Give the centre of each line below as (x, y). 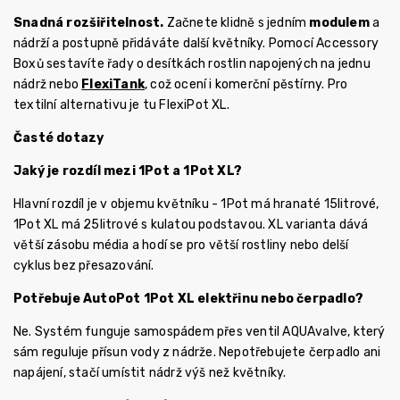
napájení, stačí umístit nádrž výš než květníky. (150, 372)
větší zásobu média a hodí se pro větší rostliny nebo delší (181, 245)
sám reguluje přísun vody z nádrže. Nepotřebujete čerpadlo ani (197, 352)
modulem (339, 22)
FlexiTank (113, 84)
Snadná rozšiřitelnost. (89, 22)
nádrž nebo (48, 84)
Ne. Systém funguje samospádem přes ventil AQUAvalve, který (200, 331)
